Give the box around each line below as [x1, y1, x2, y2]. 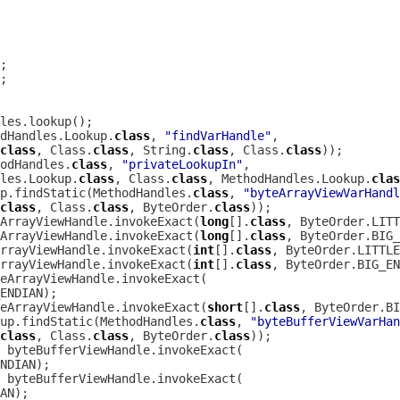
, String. [129, 143, 193, 157]
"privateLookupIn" [121, 157, 243, 171]
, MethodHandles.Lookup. [207, 171, 371, 186]
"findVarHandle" [164, 129, 271, 143]
